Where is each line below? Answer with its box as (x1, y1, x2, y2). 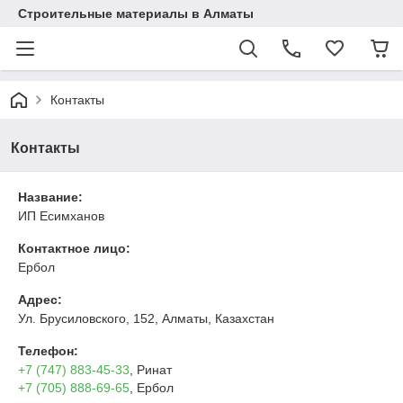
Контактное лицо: (18, 241, 130, 255)
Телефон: (18, 344, 78, 358)
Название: (18, 190, 83, 204)
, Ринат (130, 363, 172, 377)
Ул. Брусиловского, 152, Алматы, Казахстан (18, 311, 274, 326)
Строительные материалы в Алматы (18, 6, 254, 21)
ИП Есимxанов (18, 209, 104, 223)
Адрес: (18, 292, 62, 307)
